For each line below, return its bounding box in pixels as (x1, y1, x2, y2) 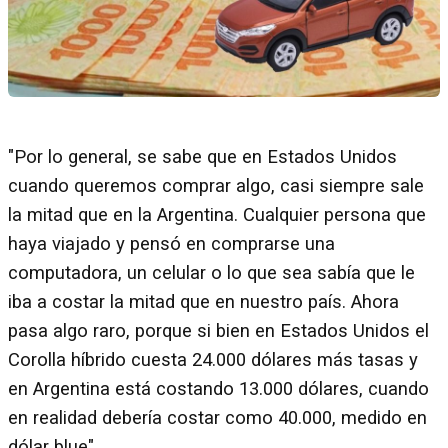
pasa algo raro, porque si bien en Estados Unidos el (8, 320, 429, 343)
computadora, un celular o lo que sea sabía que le (8, 262, 415, 285)
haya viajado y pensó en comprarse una (8, 233, 335, 256)
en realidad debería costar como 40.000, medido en (8, 407, 427, 430)
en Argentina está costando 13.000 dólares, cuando (8, 378, 429, 401)
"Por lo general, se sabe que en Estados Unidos (8, 146, 397, 169)
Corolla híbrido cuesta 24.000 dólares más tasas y (8, 349, 418, 372)
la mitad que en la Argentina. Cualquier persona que (8, 204, 426, 227)
